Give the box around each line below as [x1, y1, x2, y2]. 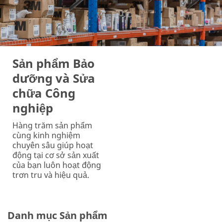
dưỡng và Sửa [12, 70, 95, 86]
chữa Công [12, 85, 75, 101]
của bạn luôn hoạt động [12, 160, 101, 170]
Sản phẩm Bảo [12, 55, 95, 71]
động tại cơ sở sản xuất [12, 150, 99, 161]
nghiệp [12, 100, 53, 116]
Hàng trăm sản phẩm [12, 120, 92, 131]
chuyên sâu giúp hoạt [12, 140, 93, 151]
